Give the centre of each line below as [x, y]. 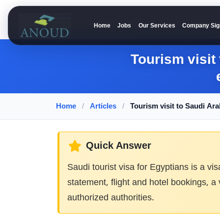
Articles [103, 106]
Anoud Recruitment [59, 32]
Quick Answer [119, 146]
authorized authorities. [111, 198]
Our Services [157, 26]
